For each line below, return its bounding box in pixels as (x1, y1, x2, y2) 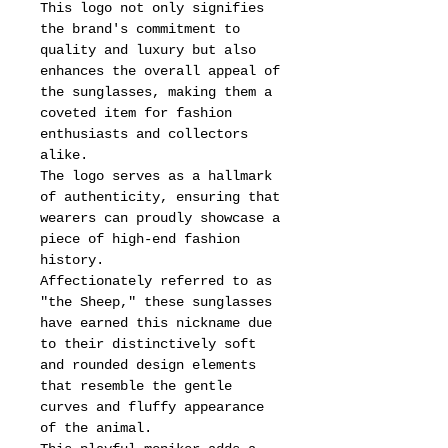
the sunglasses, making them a (40, 84, 272, 100)
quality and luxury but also (40, 42, 256, 58)
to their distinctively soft (40, 336, 256, 352)
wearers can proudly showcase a (40, 210, 280, 226)
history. (40, 252, 104, 268)
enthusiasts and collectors (40, 126, 248, 142)
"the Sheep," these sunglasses (40, 294, 272, 310)
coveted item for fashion (40, 105, 232, 121)
